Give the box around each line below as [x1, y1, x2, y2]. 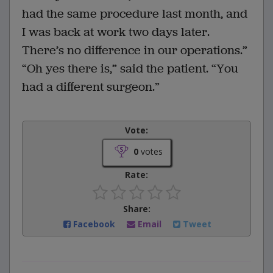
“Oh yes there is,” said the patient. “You [22, 60, 238, 77]
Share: [122, 203, 151, 215]
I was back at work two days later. [22, 24, 210, 41]
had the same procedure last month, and [22, 5, 247, 23]
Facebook [71, 218, 118, 230]
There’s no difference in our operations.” [22, 42, 247, 59]
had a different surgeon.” [22, 79, 160, 96]
